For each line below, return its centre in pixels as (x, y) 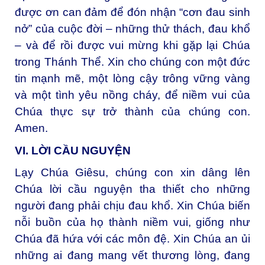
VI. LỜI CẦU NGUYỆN (73, 150)
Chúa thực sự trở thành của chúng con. (132, 111)
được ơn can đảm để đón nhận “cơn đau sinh (132, 12)
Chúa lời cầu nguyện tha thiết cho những (132, 189)
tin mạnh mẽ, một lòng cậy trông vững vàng (132, 78)
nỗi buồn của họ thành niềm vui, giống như (132, 222)
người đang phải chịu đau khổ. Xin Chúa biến (132, 206)
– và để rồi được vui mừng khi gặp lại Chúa (132, 45)
